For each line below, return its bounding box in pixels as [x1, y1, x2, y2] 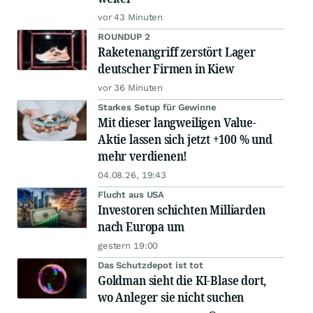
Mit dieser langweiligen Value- [98, 114, 256, 131]
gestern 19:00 [98, 240, 159, 252]
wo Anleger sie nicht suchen [98, 289, 245, 306]
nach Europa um [98, 218, 184, 235]
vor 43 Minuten [98, 12, 163, 23]
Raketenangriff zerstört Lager [98, 43, 256, 61]
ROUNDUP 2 [98, 31, 150, 43]
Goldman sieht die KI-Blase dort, [98, 272, 267, 289]
